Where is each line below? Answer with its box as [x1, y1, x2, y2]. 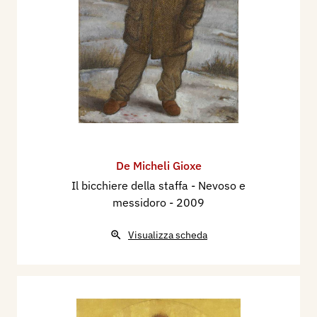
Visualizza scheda [128, 228, 207, 241]
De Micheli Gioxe [115, 158, 202, 173]
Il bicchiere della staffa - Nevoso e [71, 178, 246, 192]
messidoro [113, 195, 169, 209]
